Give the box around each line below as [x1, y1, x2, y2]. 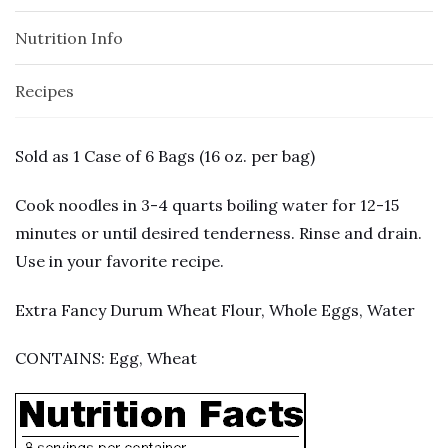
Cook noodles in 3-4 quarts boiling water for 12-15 [15, 194, 399, 215]
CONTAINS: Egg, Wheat [15, 348, 197, 369]
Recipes [15, 81, 74, 102]
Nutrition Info [15, 28, 123, 49]
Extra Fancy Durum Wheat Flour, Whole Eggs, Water [15, 299, 415, 320]
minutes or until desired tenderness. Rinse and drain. [15, 222, 422, 243]
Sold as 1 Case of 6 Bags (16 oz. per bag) [15, 146, 315, 167]
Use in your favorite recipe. [15, 250, 224, 271]
